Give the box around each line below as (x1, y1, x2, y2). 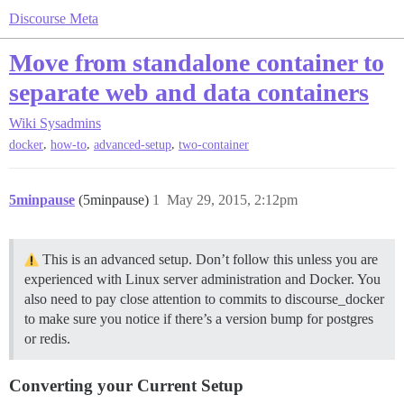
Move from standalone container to (9, 49, 384, 77)
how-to (50, 138, 87, 152)
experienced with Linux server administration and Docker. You (24, 271, 381, 288)
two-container (179, 138, 249, 152)
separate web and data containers (9, 78, 369, 106)
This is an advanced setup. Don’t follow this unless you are (39, 252, 378, 268)
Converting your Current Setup (9, 376, 243, 396)
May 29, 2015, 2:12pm (167, 192, 298, 208)
